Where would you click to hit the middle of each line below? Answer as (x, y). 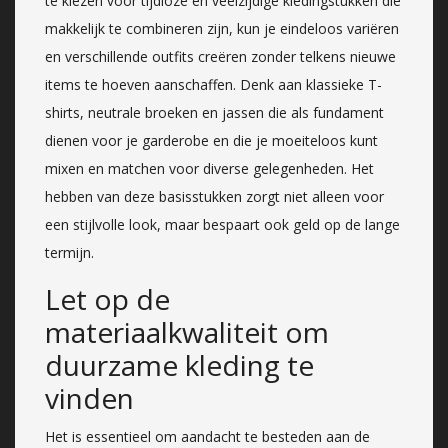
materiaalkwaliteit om (187, 331)
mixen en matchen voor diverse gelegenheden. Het (209, 168)
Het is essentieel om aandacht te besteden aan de (207, 436)
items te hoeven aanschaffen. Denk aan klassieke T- (213, 84)
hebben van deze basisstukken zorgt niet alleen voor (214, 196)
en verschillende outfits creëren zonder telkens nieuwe (220, 56)
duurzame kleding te (179, 364)
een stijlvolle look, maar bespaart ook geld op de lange (222, 224)
